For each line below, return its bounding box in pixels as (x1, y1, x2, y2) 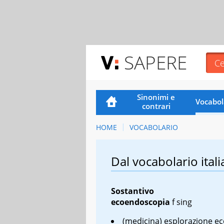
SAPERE (124, 49, 187, 75)
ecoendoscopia (111, 196, 170, 207)
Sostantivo (111, 185, 154, 196)
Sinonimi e (137, 91, 175, 102)
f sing (172, 196, 192, 207)
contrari (141, 100, 170, 111)
